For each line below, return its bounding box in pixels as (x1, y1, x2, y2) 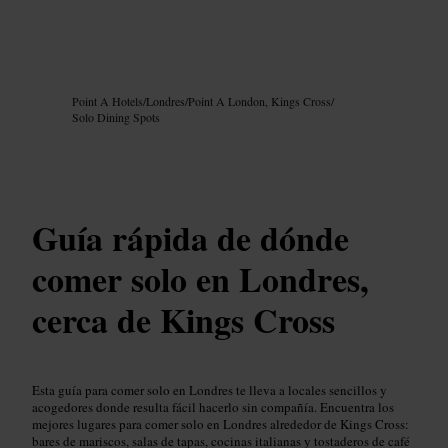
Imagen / (32, 73, 67, 88)
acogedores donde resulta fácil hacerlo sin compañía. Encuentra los (32, 397, 394, 416)
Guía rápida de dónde (32, 212, 349, 263)
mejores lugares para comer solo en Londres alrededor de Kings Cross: (32, 414, 409, 433)
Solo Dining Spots (72, 109, 160, 126)
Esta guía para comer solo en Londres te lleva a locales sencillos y (32, 380, 387, 399)
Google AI (67, 73, 109, 88)
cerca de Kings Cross (32, 294, 335, 345)
